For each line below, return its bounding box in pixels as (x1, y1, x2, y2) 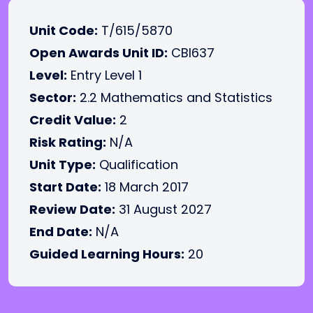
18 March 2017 (101, 178, 189, 196)
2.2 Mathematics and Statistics (76, 89, 272, 106)
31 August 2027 (115, 201, 212, 218)
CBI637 (168, 44, 214, 61)
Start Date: (29, 178, 101, 196)
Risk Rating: (29, 133, 106, 151)
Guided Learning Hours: (29, 245, 184, 263)
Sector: (29, 89, 76, 106)
